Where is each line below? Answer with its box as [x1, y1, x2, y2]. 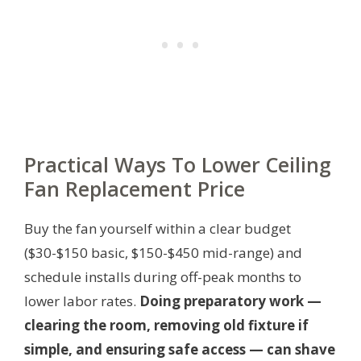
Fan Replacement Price [24, 174, 245, 202]
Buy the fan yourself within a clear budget [24, 218, 291, 238]
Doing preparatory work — [139, 291, 322, 310]
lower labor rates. [24, 291, 139, 310]
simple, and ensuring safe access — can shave [24, 339, 335, 359]
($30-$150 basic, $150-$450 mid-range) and [24, 243, 302, 262]
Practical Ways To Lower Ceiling [24, 150, 331, 178]
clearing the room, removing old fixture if [24, 315, 309, 334]
